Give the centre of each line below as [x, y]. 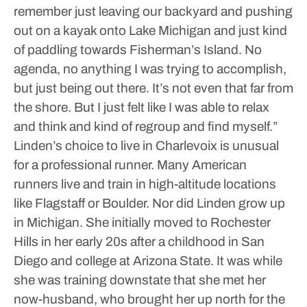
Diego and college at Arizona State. [114, 261]
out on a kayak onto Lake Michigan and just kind [150, 30]
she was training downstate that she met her [140, 280]
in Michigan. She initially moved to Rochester [142, 222]
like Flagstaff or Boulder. [82, 203]
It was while [248, 261]
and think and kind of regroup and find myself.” [146, 126]
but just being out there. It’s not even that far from [153, 88]
